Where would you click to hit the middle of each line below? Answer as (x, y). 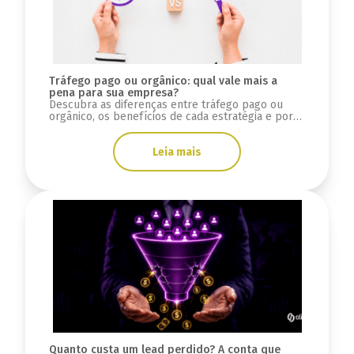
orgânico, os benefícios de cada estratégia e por (171, 117)
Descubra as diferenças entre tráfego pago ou (166, 105)
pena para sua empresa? (113, 93)
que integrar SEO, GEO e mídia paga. (140, 129)
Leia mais (177, 152)
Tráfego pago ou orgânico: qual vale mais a (163, 81)
